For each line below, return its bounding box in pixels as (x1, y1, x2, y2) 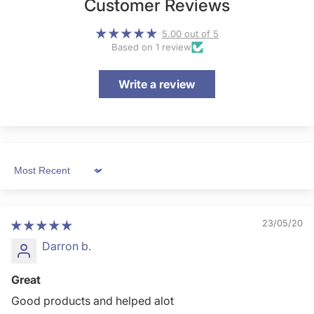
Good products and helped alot (11, 294, 174, 308)
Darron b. (42, 239, 91, 254)
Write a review (118, 77, 196, 92)
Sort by (11, 170, 48, 184)
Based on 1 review (111, 41, 191, 53)
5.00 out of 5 (161, 28, 219, 40)
